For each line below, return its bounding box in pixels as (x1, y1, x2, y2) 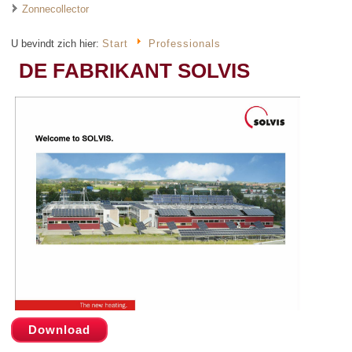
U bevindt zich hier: (11, 38, 103, 50)
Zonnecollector (22, 3, 90, 15)
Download (28, 323, 91, 337)
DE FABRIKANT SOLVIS (19, 59, 251, 83)
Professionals (148, 38, 221, 50)
